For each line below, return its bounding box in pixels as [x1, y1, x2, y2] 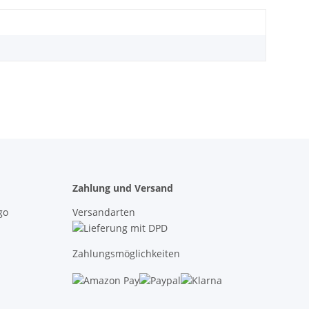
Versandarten [72, 206, 135, 219]
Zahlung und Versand [72, 181, 173, 195]
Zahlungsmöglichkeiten [72, 247, 180, 260]
